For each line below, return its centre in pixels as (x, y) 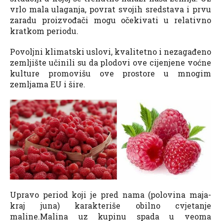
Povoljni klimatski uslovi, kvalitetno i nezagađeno (110, 51)
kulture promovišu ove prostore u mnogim (110, 73)
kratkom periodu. (44, 31)
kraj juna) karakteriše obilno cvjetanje (110, 206)
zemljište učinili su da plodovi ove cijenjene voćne (110, 62)
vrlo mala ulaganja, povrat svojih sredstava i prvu (110, 9)
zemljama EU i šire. (48, 84)
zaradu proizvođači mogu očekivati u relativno (110, 20)
